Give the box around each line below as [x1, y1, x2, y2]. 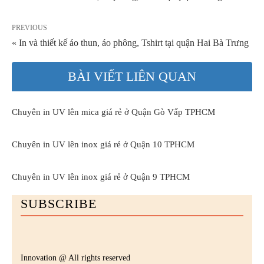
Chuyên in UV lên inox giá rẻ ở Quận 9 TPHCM [12, 172, 190, 182]
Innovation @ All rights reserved [21, 253, 130, 263]
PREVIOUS [12, 24, 47, 32]
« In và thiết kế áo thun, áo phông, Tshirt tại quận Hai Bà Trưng [12, 38, 249, 48]
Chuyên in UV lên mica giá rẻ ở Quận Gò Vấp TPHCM [12, 107, 215, 117]
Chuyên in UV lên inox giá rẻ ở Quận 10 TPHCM [12, 140, 194, 150]
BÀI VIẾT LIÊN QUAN [68, 69, 196, 84]
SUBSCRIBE [21, 196, 97, 212]
